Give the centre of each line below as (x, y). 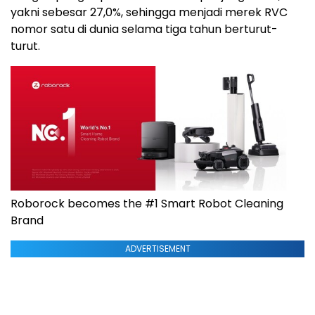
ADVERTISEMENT (157, 248)
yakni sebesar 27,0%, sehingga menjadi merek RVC (149, 13)
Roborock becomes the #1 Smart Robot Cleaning (147, 203)
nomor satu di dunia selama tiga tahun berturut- (144, 30)
